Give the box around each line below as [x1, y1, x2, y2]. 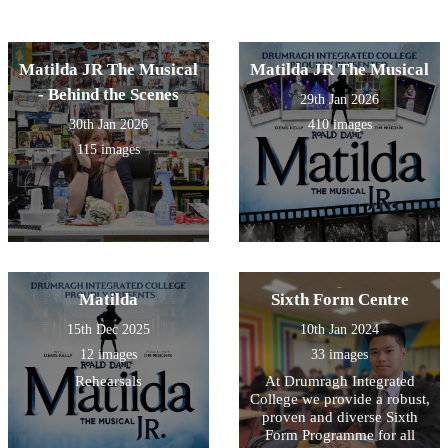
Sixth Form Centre [270, 290, 409, 310]
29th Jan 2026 [300, 92, 379, 108]
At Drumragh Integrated [264, 373, 415, 390]
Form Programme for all [264, 427, 415, 444]
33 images [311, 347, 368, 363]
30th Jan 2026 [69, 117, 148, 133]
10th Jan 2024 [300, 322, 379, 338]
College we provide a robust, [249, 391, 430, 408]
